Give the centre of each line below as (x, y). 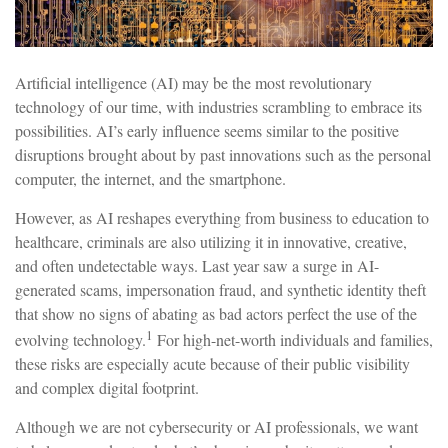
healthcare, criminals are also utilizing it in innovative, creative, (211, 241)
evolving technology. (80, 339)
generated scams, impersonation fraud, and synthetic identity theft (220, 289)
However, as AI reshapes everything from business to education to (222, 217)
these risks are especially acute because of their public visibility (212, 363)
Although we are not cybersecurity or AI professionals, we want (216, 426)
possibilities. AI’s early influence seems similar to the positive (207, 130)
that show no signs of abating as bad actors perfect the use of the (216, 313)
